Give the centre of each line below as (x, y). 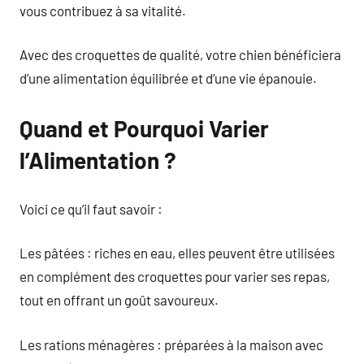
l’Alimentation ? (98, 160)
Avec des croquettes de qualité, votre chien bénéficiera (180, 54)
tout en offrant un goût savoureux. (119, 300)
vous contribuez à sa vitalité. (103, 10)
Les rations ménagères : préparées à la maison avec (171, 344)
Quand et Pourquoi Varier (144, 128)
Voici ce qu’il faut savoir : (91, 208)
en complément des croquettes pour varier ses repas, (175, 276)
